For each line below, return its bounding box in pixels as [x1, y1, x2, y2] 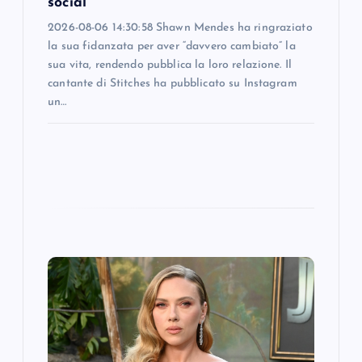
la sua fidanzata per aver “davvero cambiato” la [48, 40, 296, 53]
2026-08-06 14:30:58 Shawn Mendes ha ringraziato [48, 21, 313, 34]
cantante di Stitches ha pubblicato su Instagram [48, 77, 297, 90]
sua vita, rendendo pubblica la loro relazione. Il [48, 58, 293, 71]
